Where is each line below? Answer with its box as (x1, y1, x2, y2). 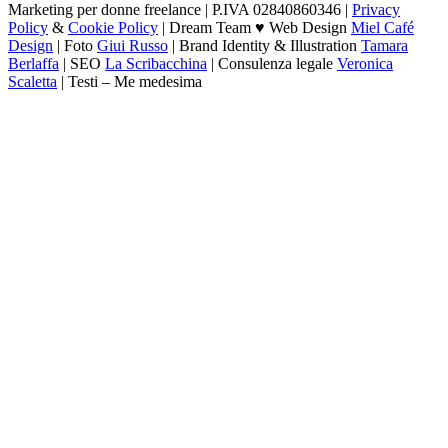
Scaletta (8, 72, 57, 90)
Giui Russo (97, 36, 168, 54)
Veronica (337, 54, 393, 72)
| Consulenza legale (207, 54, 337, 72)
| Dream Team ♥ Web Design (158, 18, 351, 36)
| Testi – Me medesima (57, 72, 202, 90)
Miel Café (351, 18, 414, 36)
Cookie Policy (68, 18, 158, 36)
